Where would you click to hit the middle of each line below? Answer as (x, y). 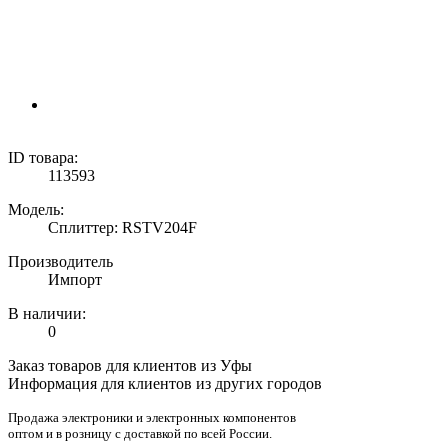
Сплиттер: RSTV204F (122, 227)
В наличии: (47, 313)
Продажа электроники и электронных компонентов (152, 417)
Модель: (36, 209)
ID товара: (43, 157)
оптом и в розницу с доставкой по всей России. (140, 433)
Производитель (60, 261)
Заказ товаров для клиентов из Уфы (130, 365)
